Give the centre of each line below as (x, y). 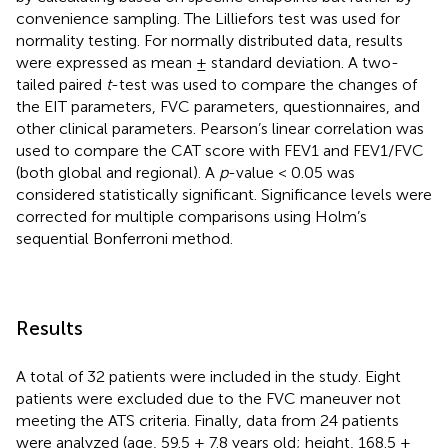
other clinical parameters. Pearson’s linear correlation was (220, 129)
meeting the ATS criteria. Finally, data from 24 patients (207, 421)
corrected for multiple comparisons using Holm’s (191, 217)
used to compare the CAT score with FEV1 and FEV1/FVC (220, 151)
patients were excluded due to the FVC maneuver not (208, 399)
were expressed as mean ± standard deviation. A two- (207, 63)
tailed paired (61, 85)
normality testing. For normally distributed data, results (209, 41)
